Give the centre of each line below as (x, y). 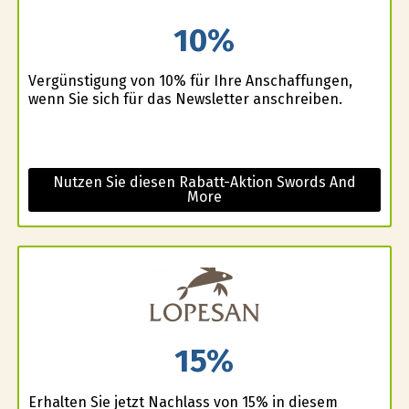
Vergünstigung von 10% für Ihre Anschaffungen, (190, 81)
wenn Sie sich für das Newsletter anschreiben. (185, 100)
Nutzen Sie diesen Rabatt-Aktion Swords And (204, 183)
